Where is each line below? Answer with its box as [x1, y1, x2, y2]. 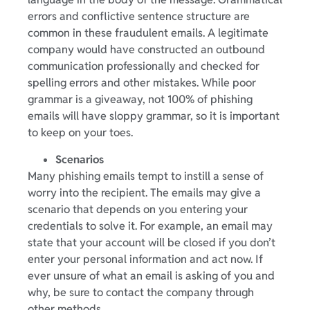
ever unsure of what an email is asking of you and [28, 268, 275, 283]
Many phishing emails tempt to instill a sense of [28, 168, 264, 183]
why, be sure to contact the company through [28, 284, 254, 300]
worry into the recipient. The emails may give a [28, 185, 261, 200]
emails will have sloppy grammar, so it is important [28, 109, 280, 124]
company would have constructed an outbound [28, 42, 265, 57]
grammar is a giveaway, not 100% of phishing [28, 92, 253, 107]
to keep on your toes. [28, 125, 133, 140]
